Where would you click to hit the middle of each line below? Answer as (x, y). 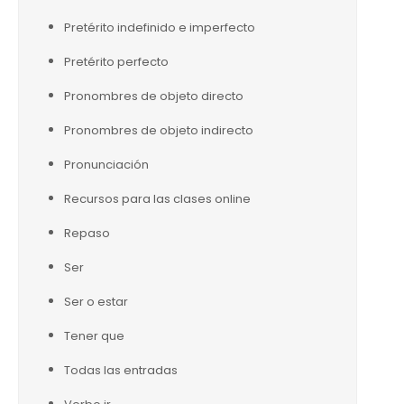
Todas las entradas (121, 370)
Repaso (87, 233)
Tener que (94, 336)
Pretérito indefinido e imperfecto (160, 28)
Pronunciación (106, 165)
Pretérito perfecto (116, 62)
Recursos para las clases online (157, 199)
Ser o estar (96, 302)
